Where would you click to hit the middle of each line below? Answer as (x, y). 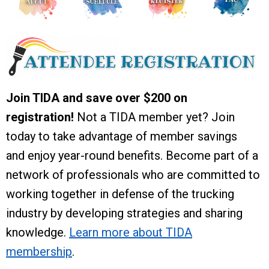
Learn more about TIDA (131, 232)
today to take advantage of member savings (122, 136)
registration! (41, 117)
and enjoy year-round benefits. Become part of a (132, 155)
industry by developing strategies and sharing (124, 213)
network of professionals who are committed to (133, 174)
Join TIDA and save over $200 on (97, 98)
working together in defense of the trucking (120, 194)
